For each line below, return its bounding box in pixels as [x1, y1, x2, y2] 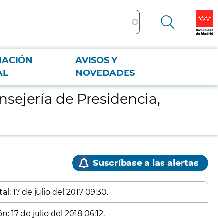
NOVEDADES [75, 68, 135, 78]
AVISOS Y [75, 55, 118, 66]
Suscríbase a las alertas [93, 158, 199, 168]
